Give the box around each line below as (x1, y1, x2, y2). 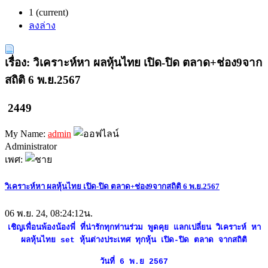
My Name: (5, 128, 48, 139)
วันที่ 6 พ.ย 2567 (100, 257, 168, 267)
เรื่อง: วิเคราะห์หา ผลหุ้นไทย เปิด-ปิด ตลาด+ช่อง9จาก (5, 56, 262, 69)
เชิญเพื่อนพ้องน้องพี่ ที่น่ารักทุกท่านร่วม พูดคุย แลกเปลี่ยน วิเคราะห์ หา (7, 223, 261, 233)
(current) (36, 7, 68, 18)
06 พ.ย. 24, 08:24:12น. (5, 208, 93, 219)
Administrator (5, 141, 57, 151)
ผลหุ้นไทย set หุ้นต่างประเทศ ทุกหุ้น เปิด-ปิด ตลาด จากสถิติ (21, 236, 247, 245)
